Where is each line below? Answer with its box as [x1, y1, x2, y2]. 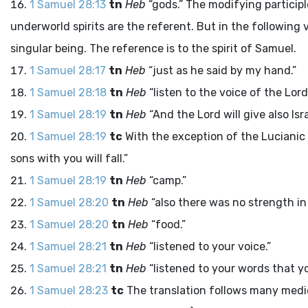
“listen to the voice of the [146, 86, 285, 99]
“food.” [148, 218, 186, 231]
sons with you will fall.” [10, 152, 128, 165]
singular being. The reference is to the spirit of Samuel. [10, 42, 296, 55]
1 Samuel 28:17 [30, 64, 106, 77]
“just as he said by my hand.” [146, 64, 296, 77]
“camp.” [146, 174, 186, 187]
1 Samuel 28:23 [30, 284, 108, 297]
